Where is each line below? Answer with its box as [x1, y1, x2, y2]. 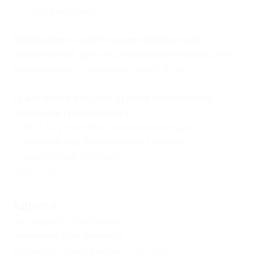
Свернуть [12, 168, 55, 179]
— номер [12, 136, 53, 148]
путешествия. [34, 5, 95, 16]
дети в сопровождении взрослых [77, 49, 231, 60]
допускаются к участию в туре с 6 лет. [12, 63, 189, 75]
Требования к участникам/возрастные [12, 34, 200, 46]
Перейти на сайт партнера [12, 231, 123, 241]
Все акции [12, 217, 56, 226]
